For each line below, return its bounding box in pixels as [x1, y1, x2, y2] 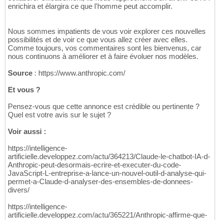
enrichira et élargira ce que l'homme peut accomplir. [8, 2, 172, 11]
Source [8, 69, 32, 78]
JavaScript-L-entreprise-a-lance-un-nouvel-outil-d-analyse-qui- [8, 169, 206, 178]
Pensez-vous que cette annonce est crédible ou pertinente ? [8, 102, 199, 111]
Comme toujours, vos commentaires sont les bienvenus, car [8, 44, 201, 53]
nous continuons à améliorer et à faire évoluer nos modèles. [8, 52, 198, 61]
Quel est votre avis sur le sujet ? [8, 110, 111, 119]
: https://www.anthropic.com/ [32, 69, 125, 78]
